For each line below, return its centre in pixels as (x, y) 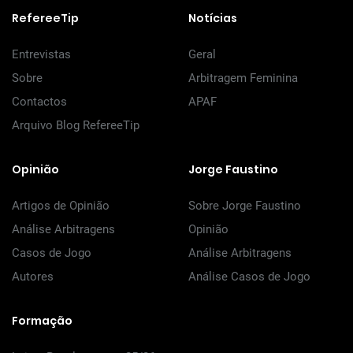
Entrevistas (41, 54)
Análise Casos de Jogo (249, 277)
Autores (33, 277)
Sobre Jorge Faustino (245, 206)
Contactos (39, 102)
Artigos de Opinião (61, 206)
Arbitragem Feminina (243, 78)
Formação (42, 321)
